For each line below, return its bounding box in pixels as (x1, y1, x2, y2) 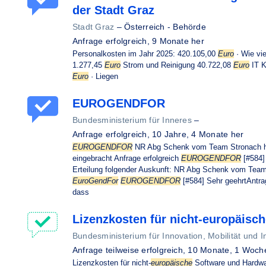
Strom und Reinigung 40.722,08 (121, 61, 233, 69)
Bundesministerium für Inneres (72, 115, 192, 125)
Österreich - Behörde (124, 22, 206, 31)
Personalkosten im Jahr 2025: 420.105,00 (72, 49, 218, 58)
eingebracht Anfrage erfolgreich (72, 154, 181, 163)
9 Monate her (152, 36, 204, 46)
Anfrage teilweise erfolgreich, (72, 245, 188, 255)
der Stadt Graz (72, 4, 154, 17)
